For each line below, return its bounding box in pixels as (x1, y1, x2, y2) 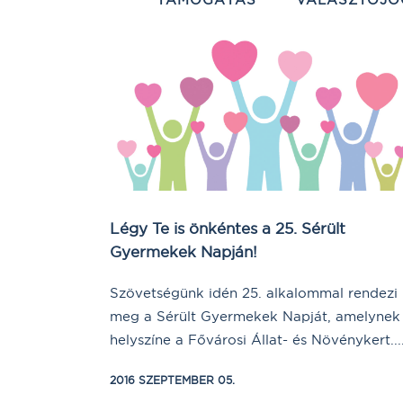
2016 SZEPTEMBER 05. (110, 373, 235, 388)
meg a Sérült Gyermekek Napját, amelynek (110, 308, 400, 326)
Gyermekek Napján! (110, 242, 257, 262)
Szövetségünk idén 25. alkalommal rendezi (110, 284, 398, 302)
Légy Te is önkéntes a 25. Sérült (110, 219, 345, 238)
